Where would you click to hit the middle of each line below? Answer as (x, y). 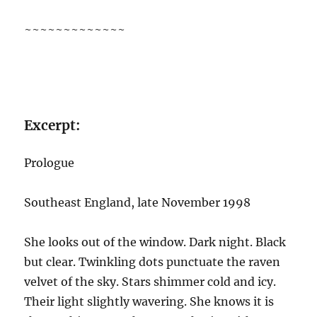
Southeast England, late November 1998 (138, 202)
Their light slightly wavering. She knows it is (149, 301)
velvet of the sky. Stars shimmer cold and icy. (150, 281)
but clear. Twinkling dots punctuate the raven (152, 261)
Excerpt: (52, 125)
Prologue (50, 162)
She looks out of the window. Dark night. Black (155, 242)
